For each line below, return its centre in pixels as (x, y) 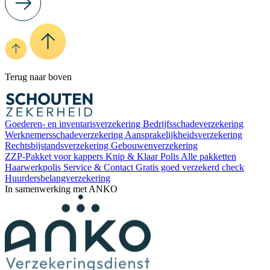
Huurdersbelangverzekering (58, 178)
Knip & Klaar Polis (143, 156)
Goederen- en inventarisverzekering (74, 124)
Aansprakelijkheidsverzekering (184, 134)
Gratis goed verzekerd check (190, 167)
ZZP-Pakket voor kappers (55, 156)
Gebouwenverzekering (154, 145)
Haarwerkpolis (34, 167)
